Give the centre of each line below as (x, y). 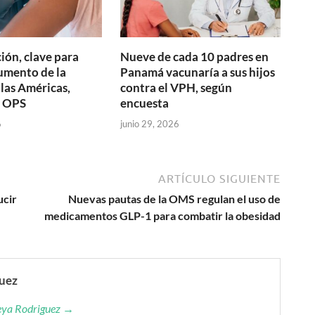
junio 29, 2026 (150, 123)
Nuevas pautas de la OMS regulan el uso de (174, 198)
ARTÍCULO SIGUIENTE (219, 178)
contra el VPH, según (176, 88)
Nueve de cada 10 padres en (195, 57)
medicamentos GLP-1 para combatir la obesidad (162, 215)
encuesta (145, 103)
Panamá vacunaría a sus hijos (198, 72)
